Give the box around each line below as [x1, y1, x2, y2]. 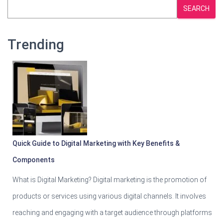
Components [12, 155, 55, 164]
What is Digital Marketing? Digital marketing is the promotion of [12, 175, 207, 184]
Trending [7, 36, 64, 53]
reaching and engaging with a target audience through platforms [12, 208, 212, 217]
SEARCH [183, 4, 210, 12]
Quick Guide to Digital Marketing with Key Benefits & [12, 139, 180, 147]
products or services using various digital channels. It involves [12, 192, 206, 200]
